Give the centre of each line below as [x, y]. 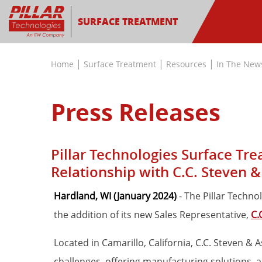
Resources [186, 64]
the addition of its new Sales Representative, [152, 215]
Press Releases [136, 112]
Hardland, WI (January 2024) [115, 196]
